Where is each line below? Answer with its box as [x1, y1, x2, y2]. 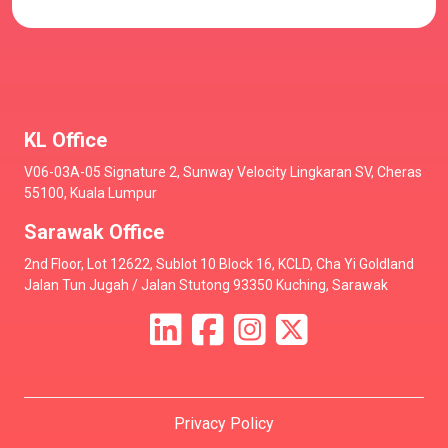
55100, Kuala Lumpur [24, 185, 157, 202]
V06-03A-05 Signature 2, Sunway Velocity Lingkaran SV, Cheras [24, 164, 422, 181]
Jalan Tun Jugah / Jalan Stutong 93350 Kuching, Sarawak [24, 277, 388, 294]
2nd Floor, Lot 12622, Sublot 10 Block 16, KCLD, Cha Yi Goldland [24, 256, 414, 273]
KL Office [24, 128, 107, 153]
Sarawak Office [24, 220, 164, 245]
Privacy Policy [174, 414, 274, 434]
